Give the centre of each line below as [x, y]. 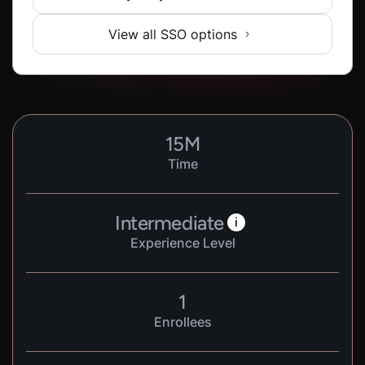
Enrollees [182, 322]
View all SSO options [173, 34]
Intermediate [169, 223]
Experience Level [182, 243]
